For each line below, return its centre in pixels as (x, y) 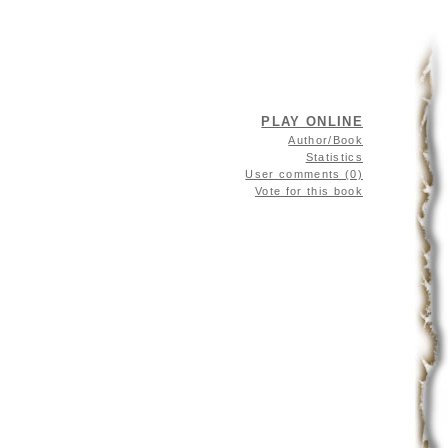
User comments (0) (304, 174)
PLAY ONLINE (312, 121)
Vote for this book (309, 191)
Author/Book (325, 140)
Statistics (334, 157)
